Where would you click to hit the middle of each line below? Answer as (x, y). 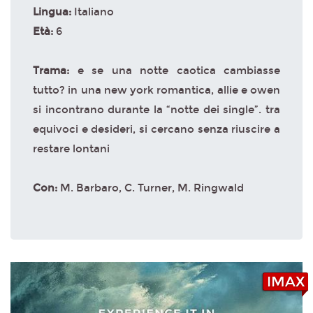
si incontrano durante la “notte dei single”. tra (156, 109)
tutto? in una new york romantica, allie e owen (156, 90)
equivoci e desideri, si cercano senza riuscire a (156, 129)
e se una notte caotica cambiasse (179, 70)
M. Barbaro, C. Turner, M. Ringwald (152, 188)
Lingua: (53, 12)
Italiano (94, 12)
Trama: (55, 70)
